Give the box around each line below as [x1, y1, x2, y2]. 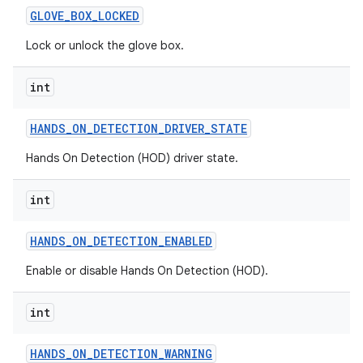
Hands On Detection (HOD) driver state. [26, 151, 238, 165]
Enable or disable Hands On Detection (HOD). [26, 263, 268, 278]
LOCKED [98, 8, 139, 23]
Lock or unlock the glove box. [26, 38, 184, 53]
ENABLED [164, 233, 212, 249]
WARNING [164, 346, 212, 361]
